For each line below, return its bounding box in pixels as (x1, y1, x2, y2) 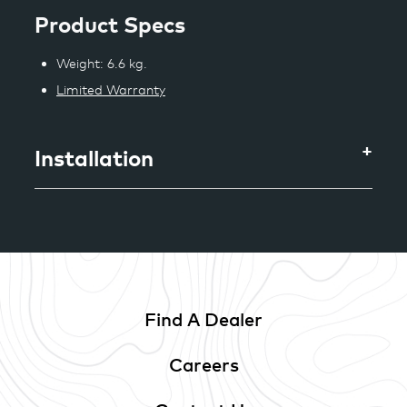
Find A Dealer (144, 307, 263, 331)
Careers (168, 352, 239, 376)
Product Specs (35, 11, 185, 38)
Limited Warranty (56, 81, 165, 97)
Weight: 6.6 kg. (56, 55, 147, 71)
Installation (35, 144, 154, 171)
